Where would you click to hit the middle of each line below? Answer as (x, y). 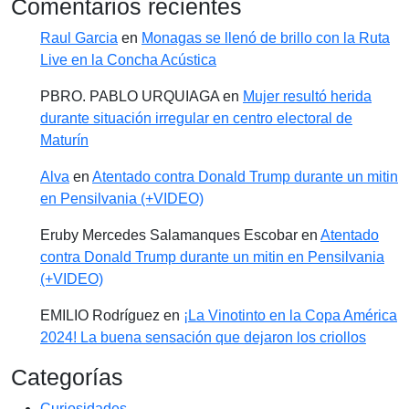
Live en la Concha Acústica (128, 59)
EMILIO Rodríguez (100, 315)
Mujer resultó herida (307, 96)
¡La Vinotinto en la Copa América (290, 315)
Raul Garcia (79, 37)
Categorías (67, 377)
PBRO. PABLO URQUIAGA (130, 96)
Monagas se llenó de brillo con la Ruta (266, 37)
